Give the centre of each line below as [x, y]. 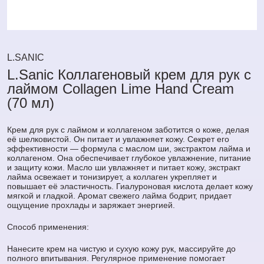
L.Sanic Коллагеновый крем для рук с [129, 74]
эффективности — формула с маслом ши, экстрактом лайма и [129, 148]
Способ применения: [48, 227]
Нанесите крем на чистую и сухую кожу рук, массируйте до [121, 248]
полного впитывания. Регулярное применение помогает [116, 258]
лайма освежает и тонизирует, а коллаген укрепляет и [112, 176]
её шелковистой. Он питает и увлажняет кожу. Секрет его [118, 139]
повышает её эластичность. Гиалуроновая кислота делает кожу [130, 186]
